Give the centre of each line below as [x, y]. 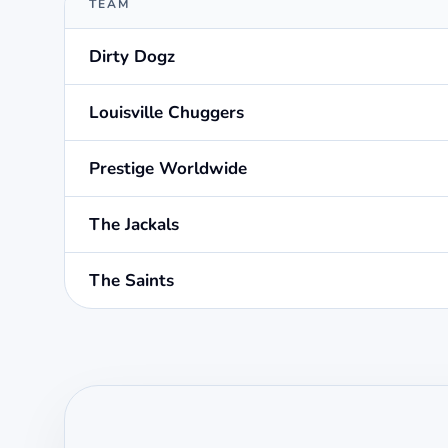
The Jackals [134, 225]
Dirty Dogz [132, 57]
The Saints [131, 281]
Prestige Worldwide [168, 169]
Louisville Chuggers [166, 113]
